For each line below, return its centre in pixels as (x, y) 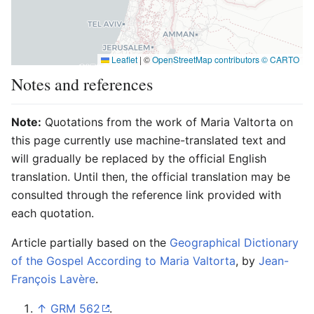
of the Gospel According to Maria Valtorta (123, 260)
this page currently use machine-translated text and (149, 140)
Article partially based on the (90, 242)
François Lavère (53, 279)
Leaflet (123, 59)
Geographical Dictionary (234, 242)
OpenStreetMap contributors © (211, 59)
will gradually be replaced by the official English (139, 158)
